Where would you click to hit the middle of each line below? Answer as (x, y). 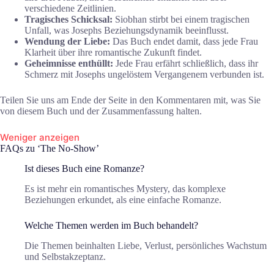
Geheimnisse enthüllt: (69, 64)
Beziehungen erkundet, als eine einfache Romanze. (123, 199)
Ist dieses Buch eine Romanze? (84, 168)
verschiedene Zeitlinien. (70, 9)
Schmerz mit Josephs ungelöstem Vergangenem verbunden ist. (144, 75)
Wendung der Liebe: (67, 42)
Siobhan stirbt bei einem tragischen (181, 20)
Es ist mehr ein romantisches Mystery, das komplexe (125, 188)
